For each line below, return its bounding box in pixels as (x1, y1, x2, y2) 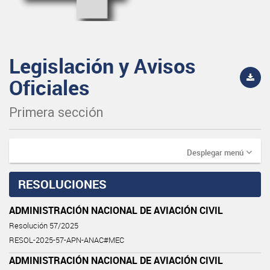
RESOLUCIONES (18, 175, 107, 192)
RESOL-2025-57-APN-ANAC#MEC (9, 234, 124, 245)
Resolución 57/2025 (9, 220, 78, 231)
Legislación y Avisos (9, 51, 196, 80)
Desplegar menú (187, 146, 243, 158)
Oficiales (9, 73, 90, 101)
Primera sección (9, 104, 103, 120)
